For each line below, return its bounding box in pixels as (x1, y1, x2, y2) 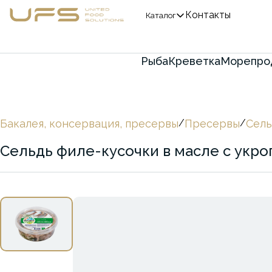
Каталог (146, 10, 175, 20)
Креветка (168, 55, 220, 67)
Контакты (185, 9, 231, 21)
